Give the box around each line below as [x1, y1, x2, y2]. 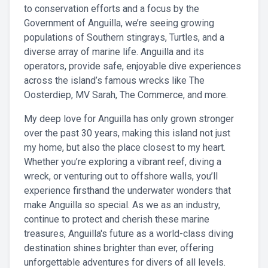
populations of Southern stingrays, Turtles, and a [24, 32, 224, 44]
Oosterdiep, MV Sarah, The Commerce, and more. [24, 89, 228, 101]
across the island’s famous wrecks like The [24, 75, 205, 87]
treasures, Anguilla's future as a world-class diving [24, 228, 233, 240]
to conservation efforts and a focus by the [24, 3, 199, 15]
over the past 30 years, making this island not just [24, 127, 230, 139]
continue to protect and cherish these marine [24, 214, 209, 226]
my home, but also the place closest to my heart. [24, 142, 226, 154]
